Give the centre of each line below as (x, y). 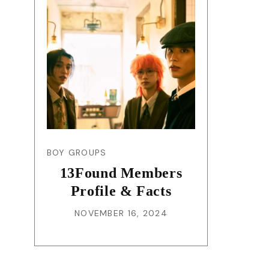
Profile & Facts (121, 191)
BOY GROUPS (77, 152)
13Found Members (121, 173)
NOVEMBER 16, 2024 (121, 213)
